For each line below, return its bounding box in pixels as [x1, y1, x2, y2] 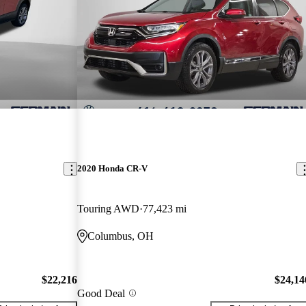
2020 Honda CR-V [77, 163, 148, 174]
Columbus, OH [87, 230, 154, 242]
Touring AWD [77, 203, 140, 215]
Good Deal [77, 287, 126, 299]
